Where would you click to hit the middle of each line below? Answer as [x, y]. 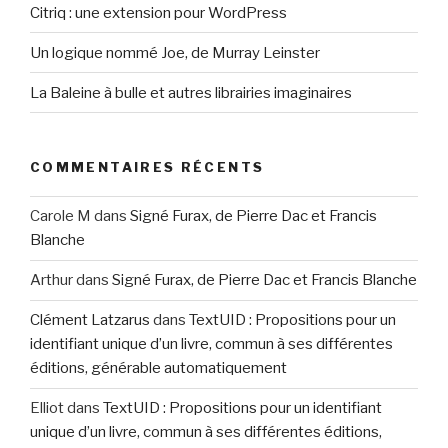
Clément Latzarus [90, 320]
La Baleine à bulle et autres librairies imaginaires [191, 92]
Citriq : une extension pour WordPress [158, 12]
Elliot [47, 408]
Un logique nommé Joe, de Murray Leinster [175, 52]
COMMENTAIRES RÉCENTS [147, 167]
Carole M [60, 216]
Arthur [51, 280]
